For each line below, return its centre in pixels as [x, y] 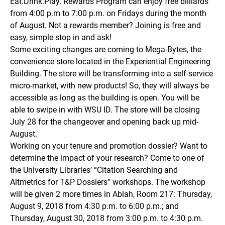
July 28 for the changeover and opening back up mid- [104, 122]
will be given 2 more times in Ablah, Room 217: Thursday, [111, 194]
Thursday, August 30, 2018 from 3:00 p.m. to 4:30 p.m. [106, 218]
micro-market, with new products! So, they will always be [109, 86]
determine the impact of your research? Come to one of [107, 158]
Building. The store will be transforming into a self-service [111, 74]
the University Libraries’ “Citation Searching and [94, 170]
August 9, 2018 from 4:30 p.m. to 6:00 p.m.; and [94, 206]
